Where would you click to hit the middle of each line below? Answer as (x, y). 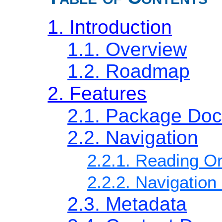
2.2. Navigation (133, 138)
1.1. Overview (127, 50)
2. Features (97, 94)
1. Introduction (110, 27)
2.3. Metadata (127, 204)
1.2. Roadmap (129, 71)
